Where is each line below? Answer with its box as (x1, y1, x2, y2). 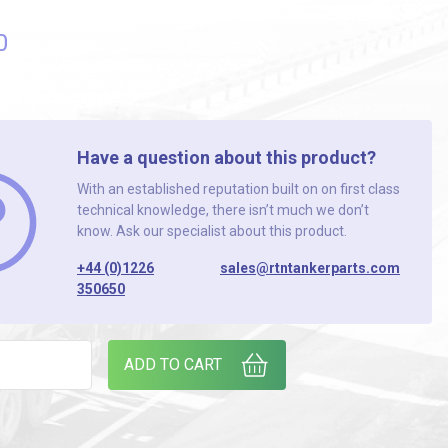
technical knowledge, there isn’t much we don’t (76, 202, 369, 218)
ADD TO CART (123, 355, 222, 374)
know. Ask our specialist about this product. (76, 223, 347, 239)
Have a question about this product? (76, 147, 376, 168)
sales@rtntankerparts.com (219, 260, 400, 276)
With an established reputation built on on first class (76, 181, 400, 197)
